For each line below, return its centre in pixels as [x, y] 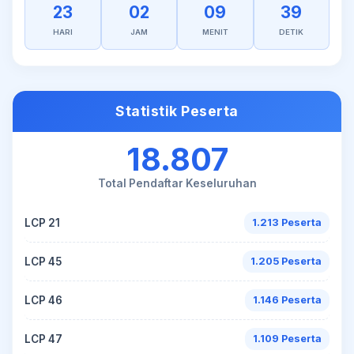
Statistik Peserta [177, 111]
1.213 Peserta [287, 222]
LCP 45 [43, 261]
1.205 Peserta [286, 261]
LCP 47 [43, 339]
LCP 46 [43, 300]
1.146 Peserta [287, 300]
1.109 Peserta [287, 339]
